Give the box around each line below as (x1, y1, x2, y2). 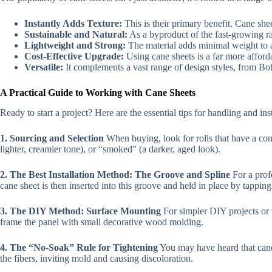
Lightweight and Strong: (24, 40, 126, 51)
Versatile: (24, 62, 63, 73)
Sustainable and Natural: (24, 29, 127, 40)
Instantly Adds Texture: (24, 18, 122, 29)
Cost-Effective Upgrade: (24, 51, 124, 62)
